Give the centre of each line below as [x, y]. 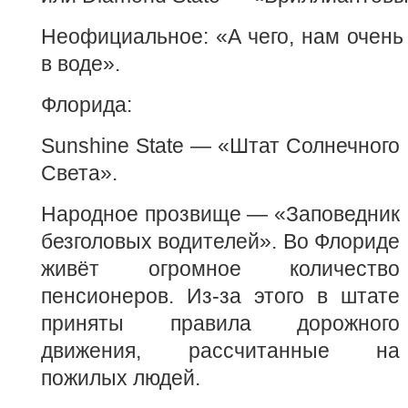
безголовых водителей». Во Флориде [220, 241]
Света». [79, 173]
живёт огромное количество [220, 269]
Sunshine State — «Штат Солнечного [220, 146]
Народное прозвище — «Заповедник [220, 214]
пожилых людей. [121, 378]
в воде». [81, 64]
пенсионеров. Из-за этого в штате [220, 296]
